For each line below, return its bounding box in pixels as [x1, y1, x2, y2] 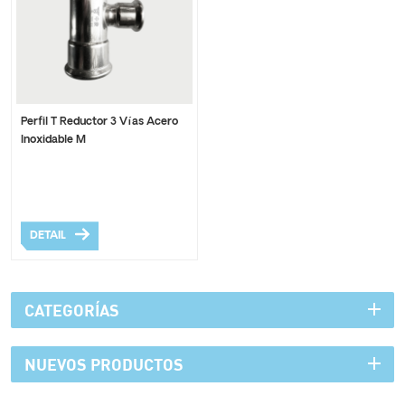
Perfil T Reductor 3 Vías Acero [21, 115, 178, 129]
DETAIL [30, 229, 66, 243]
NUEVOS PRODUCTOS [24, 354, 184, 375]
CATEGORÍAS [24, 300, 119, 321]
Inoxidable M [21, 133, 86, 147]
